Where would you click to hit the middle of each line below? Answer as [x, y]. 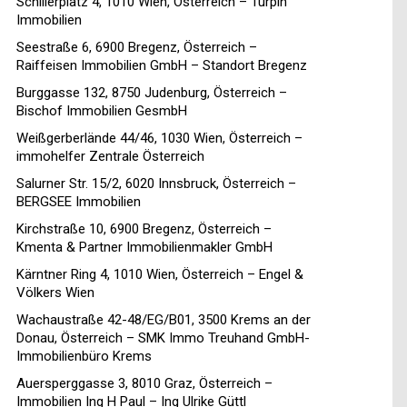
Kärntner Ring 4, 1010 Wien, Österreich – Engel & [160, 275]
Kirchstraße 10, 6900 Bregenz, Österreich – [144, 229]
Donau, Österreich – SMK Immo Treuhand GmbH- [163, 338]
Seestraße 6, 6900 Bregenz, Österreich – [137, 48]
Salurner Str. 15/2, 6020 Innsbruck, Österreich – [156, 184]
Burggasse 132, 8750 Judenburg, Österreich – [152, 93]
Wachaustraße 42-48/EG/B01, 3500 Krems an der [164, 320]
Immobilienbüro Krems [84, 357]
